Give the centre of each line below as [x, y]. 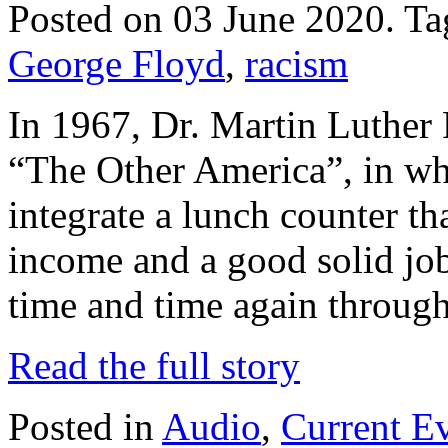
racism [296, 63]
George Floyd [116, 63]
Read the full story [154, 365]
